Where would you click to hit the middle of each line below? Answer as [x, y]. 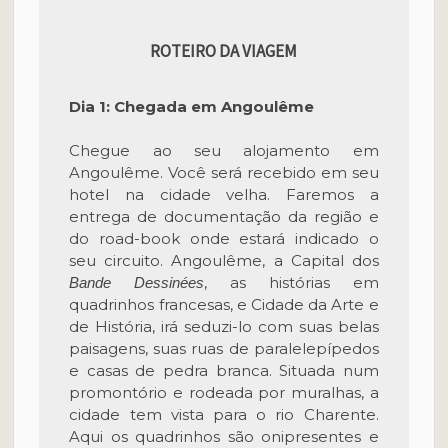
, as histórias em [291, 282]
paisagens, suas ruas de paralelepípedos [224, 348]
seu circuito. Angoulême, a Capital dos [224, 260]
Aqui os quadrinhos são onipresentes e [224, 436]
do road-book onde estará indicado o [224, 238]
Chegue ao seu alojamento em [224, 150]
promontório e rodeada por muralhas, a [224, 392]
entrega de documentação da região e [224, 216]
